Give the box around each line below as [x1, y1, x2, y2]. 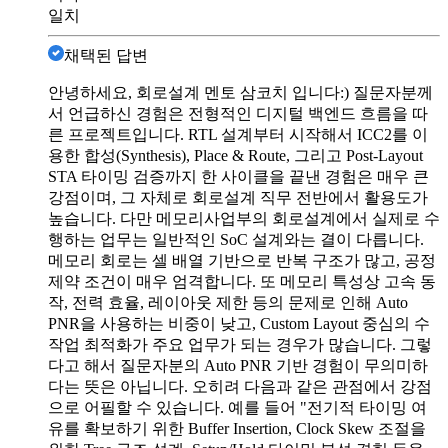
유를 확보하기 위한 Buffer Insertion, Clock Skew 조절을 [48, 419, 426, 437]
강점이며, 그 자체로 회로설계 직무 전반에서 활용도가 [48, 188, 428, 206]
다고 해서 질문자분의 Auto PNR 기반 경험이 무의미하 [48, 356, 428, 374]
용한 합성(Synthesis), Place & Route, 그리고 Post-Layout [48, 146, 423, 164]
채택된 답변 [64, 46, 148, 64]
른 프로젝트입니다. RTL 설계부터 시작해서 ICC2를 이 [48, 125, 428, 143]
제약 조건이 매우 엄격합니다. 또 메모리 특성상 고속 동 [48, 272, 436, 290]
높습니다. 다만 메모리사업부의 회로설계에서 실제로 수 [48, 209, 440, 227]
